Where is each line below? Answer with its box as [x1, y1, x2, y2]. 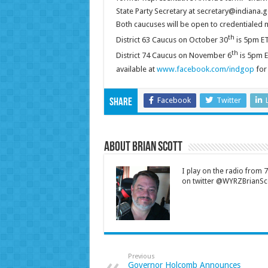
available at [115, 64, 157, 74]
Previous [127, 252, 155, 260]
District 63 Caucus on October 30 [115, 35, 228, 45]
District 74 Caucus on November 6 [115, 51, 232, 60]
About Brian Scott [103, 140, 182, 154]
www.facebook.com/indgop [156, 64, 254, 74]
